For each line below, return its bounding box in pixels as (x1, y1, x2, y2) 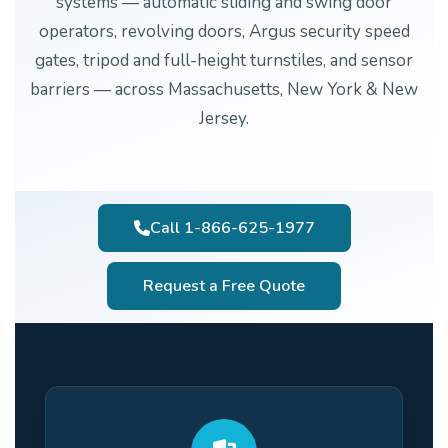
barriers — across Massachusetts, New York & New (30, 77, 418, 101)
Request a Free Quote (143, 274, 305, 297)
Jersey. (199, 106, 249, 130)
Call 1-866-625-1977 (149, 216, 315, 239)
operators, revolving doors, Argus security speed (38, 19, 410, 43)
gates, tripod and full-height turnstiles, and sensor (35, 48, 413, 72)
